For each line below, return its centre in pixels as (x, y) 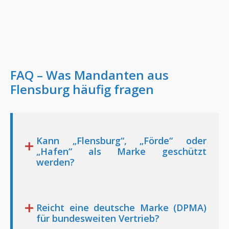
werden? (56, 162)
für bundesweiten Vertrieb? (98, 218)
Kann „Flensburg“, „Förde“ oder (121, 140)
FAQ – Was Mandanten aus (89, 75)
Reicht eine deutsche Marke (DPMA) (121, 207)
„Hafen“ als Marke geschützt (121, 151)
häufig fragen (112, 89)
